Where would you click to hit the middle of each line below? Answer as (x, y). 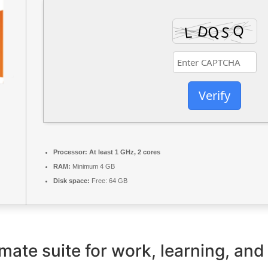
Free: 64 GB (109, 181)
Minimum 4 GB (93, 166)
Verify (214, 96)
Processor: (70, 152)
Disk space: (71, 181)
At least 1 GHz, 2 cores (124, 152)
